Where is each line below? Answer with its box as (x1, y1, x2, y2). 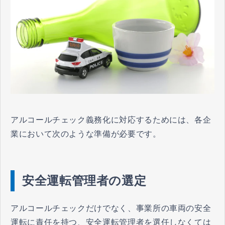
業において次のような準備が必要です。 (11, 130, 161, 139)
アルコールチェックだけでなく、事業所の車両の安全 (11, 204, 211, 213)
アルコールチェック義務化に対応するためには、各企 (11, 116, 211, 125)
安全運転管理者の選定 (22, 174, 147, 188)
